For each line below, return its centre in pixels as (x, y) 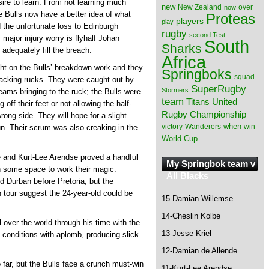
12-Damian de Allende (199, 251)
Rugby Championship (204, 114)
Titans (198, 102)
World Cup (180, 138)
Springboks (197, 74)
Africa (184, 62)
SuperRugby (219, 89)
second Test (207, 35)
